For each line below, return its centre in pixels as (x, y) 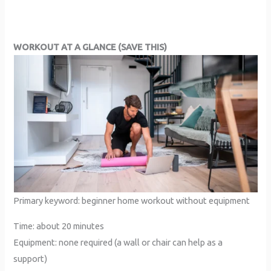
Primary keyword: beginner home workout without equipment (132, 201)
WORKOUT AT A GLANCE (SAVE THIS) (90, 47)
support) (31, 258)
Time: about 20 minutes (59, 226)
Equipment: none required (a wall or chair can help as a (118, 242)
